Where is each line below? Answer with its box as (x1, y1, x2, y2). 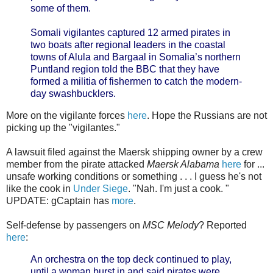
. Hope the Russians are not (147, 110, 267, 121)
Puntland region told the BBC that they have (30, 64, 219, 75)
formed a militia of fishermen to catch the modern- (30, 76, 242, 87)
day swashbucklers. (30, 88, 116, 99)
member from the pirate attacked (6, 159, 147, 170)
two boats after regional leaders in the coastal (30, 40, 225, 51)
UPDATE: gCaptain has (6, 196, 112, 207)
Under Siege (73, 183, 128, 194)
